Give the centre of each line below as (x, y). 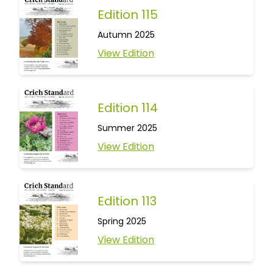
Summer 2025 (127, 128)
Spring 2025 (122, 221)
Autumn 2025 (126, 34)
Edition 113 (127, 201)
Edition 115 (128, 14)
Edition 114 (128, 108)
